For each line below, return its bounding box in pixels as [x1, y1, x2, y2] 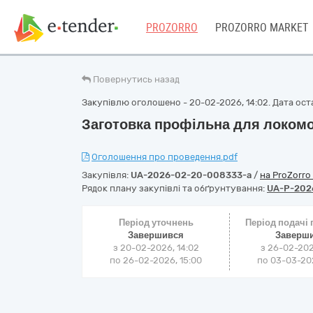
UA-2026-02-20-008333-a [131, 170, 252, 180]
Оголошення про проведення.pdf [92, 152, 238, 162]
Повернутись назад [93, 74, 180, 85]
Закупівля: [82, 170, 131, 180]
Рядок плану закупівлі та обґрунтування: [82, 183, 267, 194]
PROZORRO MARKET [215, 21, 308, 34]
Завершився [128, 230, 184, 240]
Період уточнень [118, 217, 194, 228]
